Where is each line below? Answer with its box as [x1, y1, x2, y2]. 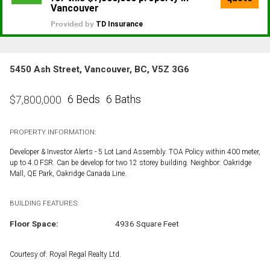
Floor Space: [10, 218, 58, 228]
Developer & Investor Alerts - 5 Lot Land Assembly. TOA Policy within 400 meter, [10, 147, 260, 156]
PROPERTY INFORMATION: [10, 127, 96, 136]
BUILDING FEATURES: [10, 198, 78, 207]
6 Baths [106, 93, 141, 106]
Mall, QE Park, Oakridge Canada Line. [10, 169, 127, 178]
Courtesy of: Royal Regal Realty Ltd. [10, 250, 121, 259]
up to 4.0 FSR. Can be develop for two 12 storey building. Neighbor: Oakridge [10, 158, 251, 167]
